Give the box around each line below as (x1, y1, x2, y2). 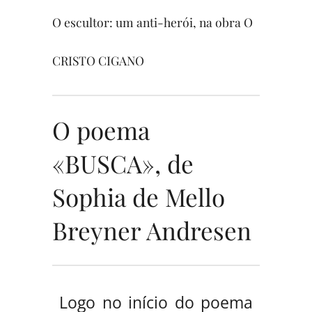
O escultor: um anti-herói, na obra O (52, 13, 253, 30)
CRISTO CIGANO (52, 52, 144, 68)
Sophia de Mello (52, 180, 225, 213)
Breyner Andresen (52, 213, 251, 247)
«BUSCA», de (52, 146, 194, 180)
